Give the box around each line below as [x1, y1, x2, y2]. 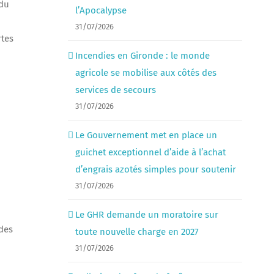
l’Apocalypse [75, 5, 127, 17]
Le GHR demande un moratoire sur [75, 209, 218, 221]
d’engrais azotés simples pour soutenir [75, 164, 236, 176]
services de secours [75, 84, 156, 96]
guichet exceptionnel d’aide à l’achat [75, 147, 226, 158]
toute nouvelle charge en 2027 [75, 226, 199, 238]
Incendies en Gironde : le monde [75, 50, 210, 62]
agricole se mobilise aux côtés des [75, 67, 217, 79]
